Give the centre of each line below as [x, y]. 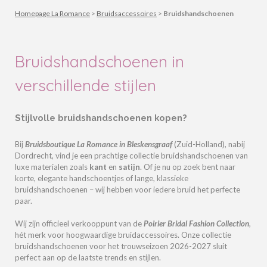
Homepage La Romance [52, 13]
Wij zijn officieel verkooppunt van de [78, 223]
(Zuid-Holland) [198, 144]
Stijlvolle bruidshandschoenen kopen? [101, 117]
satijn [129, 167]
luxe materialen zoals [51, 167]
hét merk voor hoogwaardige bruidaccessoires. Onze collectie [123, 235]
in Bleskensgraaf [146, 144]
